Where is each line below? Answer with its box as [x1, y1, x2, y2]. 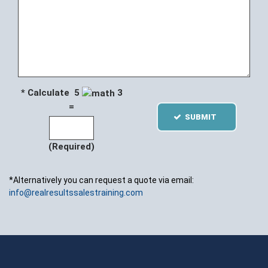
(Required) [48, 141, 95, 153]
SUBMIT [184, 112, 224, 122]
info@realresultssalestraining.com [9, 188, 143, 198]
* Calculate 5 [20, 87, 82, 99]
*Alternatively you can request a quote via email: [9, 175, 194, 185]
